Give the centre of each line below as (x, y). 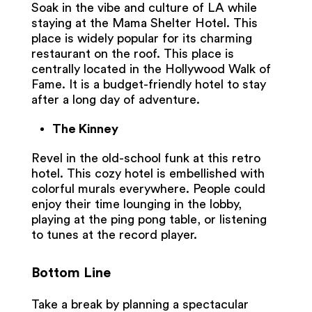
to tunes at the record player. (116, 235)
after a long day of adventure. (117, 100)
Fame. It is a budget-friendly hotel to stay (148, 85)
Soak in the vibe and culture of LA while (144, 8)
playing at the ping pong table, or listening (149, 220)
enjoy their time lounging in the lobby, (136, 204)
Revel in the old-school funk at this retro (146, 158)
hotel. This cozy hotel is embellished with (148, 174)
